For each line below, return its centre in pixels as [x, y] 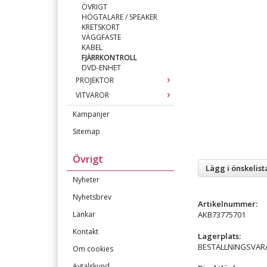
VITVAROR [92, 95]
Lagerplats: [219, 236]
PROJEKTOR [95, 80]
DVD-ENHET [101, 68]
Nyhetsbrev [92, 197]
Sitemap [86, 131]
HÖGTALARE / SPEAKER [119, 17]
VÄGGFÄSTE [101, 37]
